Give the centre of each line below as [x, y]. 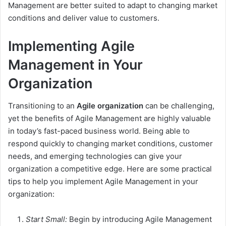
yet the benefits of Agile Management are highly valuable [109, 119]
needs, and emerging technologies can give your [95, 156]
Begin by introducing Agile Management [139, 219]
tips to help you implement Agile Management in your [103, 182]
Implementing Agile [71, 46]
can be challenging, [179, 106]
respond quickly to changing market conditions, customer [110, 144]
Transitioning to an [42, 106]
